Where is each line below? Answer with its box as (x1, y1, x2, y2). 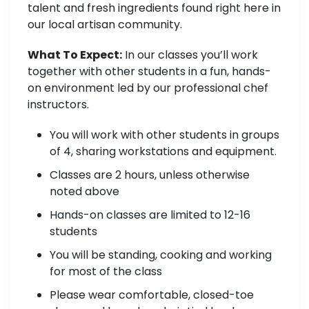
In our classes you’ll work (122, 46, 258, 63)
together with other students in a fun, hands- (28, 63, 271, 79)
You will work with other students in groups (50, 126, 279, 143)
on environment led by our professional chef (28, 79, 268, 96)
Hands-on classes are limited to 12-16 (50, 206, 250, 223)
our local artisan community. (28, 16, 182, 32)
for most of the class (50, 263, 162, 279)
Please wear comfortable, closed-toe (50, 286, 254, 303)
